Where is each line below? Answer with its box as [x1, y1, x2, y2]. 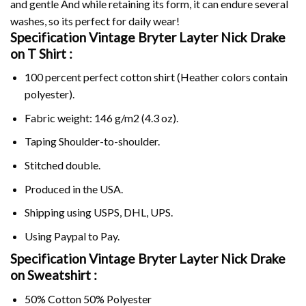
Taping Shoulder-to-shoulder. [24, 135, 160, 148]
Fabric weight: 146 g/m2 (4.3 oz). [24, 111, 178, 124]
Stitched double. [24, 158, 100, 171]
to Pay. [85, 229, 120, 242]
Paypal [53, 229, 86, 242]
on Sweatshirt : [10, 267, 97, 283]
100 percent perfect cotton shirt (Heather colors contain [24, 70, 288, 84]
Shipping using [24, 206, 94, 219]
